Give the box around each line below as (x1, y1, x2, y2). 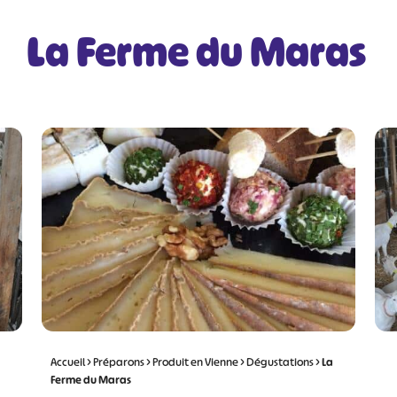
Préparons (92, 354, 144, 370)
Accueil (50, 354, 85, 370)
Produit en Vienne (152, 354, 238, 370)
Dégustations (245, 354, 314, 370)
